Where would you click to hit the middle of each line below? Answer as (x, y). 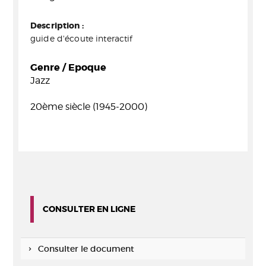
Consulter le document (86, 249)
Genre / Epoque (68, 67)
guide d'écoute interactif (82, 38)
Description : (57, 26)
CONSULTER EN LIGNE (89, 209)
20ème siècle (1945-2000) (89, 107)
